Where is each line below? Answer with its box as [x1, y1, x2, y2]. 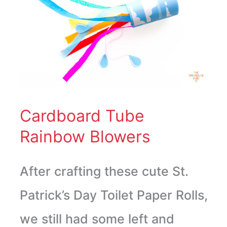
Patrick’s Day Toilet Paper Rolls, [19, 187, 208, 203]
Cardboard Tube [19, 106, 144, 126]
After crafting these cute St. [19, 164, 188, 179]
